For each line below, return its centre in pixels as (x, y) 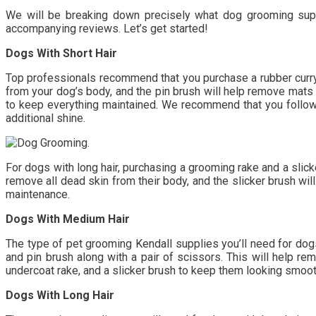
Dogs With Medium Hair (68, 219)
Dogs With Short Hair (61, 53)
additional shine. (45, 118)
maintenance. (38, 194)
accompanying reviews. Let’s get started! (107, 28)
